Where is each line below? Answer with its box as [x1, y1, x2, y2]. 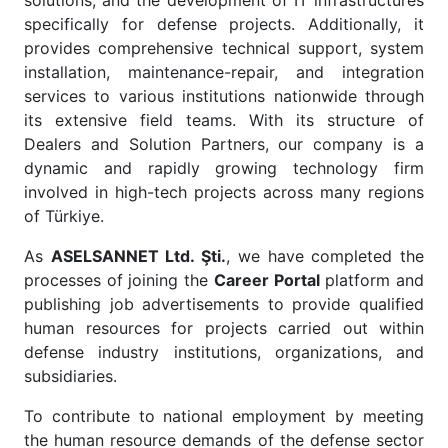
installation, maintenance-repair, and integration [24, 62, 424, 82]
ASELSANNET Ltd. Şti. [50, 246, 227, 266]
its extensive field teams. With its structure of [24, 110, 424, 130]
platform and [319, 270, 425, 290]
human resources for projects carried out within [24, 318, 424, 338]
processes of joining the [24, 270, 214, 290]
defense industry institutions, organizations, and [24, 342, 424, 362]
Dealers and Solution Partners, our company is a [24, 134, 424, 154]
